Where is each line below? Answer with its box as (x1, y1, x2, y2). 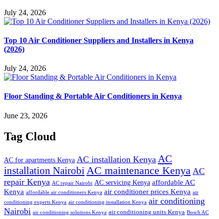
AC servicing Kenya (94, 178, 150, 186)
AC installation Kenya (77, 154, 156, 164)
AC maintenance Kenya (87, 164, 191, 176)
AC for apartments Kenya (4, 156, 75, 164)
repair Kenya (4, 176, 50, 187)
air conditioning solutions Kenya (33, 209, 107, 215)
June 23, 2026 (4, 111, 47, 120)
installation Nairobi (4, 164, 85, 176)
